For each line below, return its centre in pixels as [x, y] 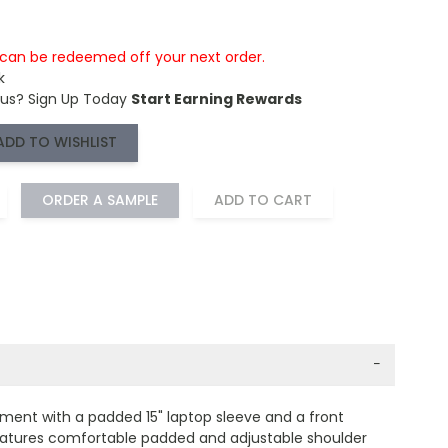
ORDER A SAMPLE [99, 199]
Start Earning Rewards [216, 98]
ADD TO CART [262, 199]
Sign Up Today [77, 98]
